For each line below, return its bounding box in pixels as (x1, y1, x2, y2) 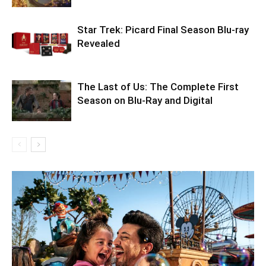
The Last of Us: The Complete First (77, 80, 239, 93)
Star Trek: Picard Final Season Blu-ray (77, 23, 249, 36)
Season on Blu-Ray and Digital (77, 94, 213, 106)
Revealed (77, 37, 120, 49)
